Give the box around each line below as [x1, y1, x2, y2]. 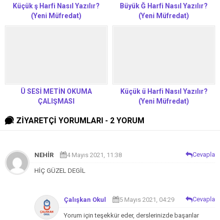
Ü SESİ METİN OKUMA [21, 87, 92, 95]
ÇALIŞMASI [38, 97, 75, 105]
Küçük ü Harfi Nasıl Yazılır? [120, 87, 208, 95]
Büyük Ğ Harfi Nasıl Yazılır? [120, 2, 208, 10]
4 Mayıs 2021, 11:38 [67, 151, 122, 159]
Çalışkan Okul [64, 195, 106, 203]
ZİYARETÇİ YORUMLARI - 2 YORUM [16, 115, 144, 125]
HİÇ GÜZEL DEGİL [34, 166, 85, 174]
